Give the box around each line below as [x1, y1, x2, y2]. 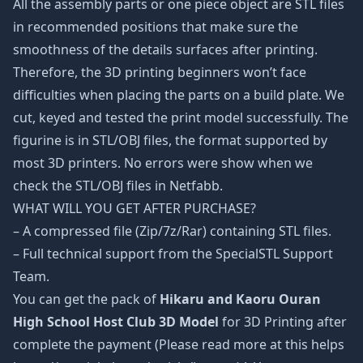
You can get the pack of [13, 290, 160, 308]
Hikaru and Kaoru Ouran [160, 290, 321, 308]
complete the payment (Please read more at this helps [13, 335, 344, 353]
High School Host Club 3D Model [13, 313, 219, 331]
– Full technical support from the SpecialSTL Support [13, 245, 333, 263]
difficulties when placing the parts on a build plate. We [13, 86, 344, 104]
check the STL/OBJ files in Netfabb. [13, 177, 223, 194]
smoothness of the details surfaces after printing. [13, 41, 318, 58]
